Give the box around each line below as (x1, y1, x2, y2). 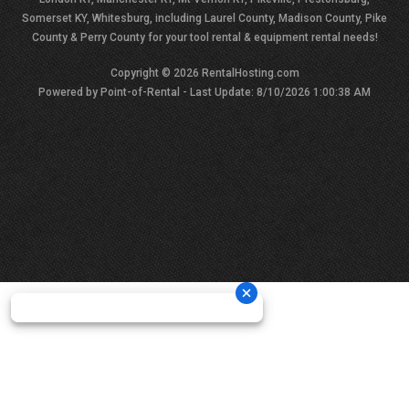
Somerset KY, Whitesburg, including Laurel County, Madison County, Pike (22, 12, 387, 25)
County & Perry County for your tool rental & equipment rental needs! (31, 31, 378, 44)
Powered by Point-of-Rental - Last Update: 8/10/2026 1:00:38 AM (38, 86, 371, 99)
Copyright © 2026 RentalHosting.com (110, 67, 299, 79)
